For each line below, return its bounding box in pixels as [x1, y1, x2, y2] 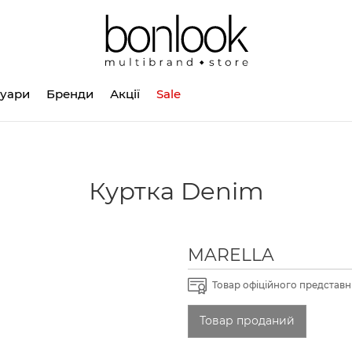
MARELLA [188, 244, 274, 265]
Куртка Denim [88, 175, 264, 206]
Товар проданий [200, 313, 295, 328]
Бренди [46, 86, 93, 101]
